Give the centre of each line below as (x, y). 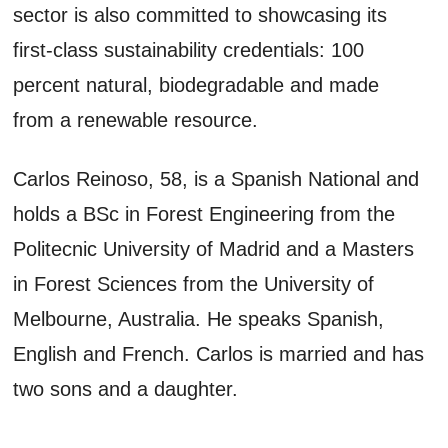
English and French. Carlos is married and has (219, 353)
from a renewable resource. (136, 119)
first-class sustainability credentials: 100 (189, 49)
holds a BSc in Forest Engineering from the (204, 213)
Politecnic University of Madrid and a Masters (214, 248)
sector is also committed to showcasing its (200, 14)
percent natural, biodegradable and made (196, 84)
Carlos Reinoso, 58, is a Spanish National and (216, 178)
